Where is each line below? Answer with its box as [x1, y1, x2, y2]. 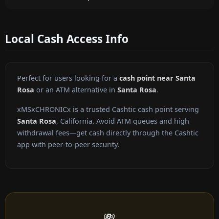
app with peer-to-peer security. [17, 140, 119, 150]
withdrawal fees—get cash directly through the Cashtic [17, 128, 198, 138]
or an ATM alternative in [34, 85, 117, 95]
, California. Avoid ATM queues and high [56, 116, 189, 126]
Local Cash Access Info [5, 31, 129, 46]
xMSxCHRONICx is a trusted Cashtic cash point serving [17, 105, 199, 114]
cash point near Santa [119, 73, 196, 83]
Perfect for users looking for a [17, 73, 119, 83]
